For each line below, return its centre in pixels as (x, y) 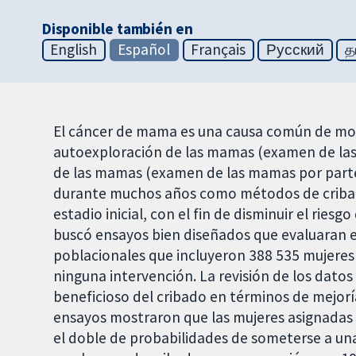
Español (144, 50)
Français (219, 50)
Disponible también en (117, 29)
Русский (295, 50)
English (74, 50)
